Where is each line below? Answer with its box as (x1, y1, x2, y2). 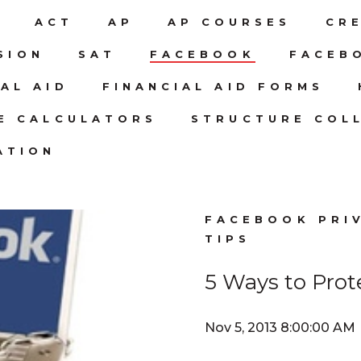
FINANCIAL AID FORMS (102, 79, 325, 93)
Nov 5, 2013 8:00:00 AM (205, 319, 355, 335)
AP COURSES (167, 15, 292, 28)
